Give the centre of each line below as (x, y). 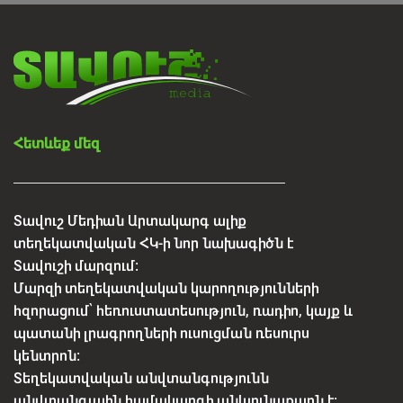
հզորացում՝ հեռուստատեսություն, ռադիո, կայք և (183, 310)
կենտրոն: (47, 355)
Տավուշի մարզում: (76, 265)
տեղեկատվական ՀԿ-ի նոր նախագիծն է (153, 243)
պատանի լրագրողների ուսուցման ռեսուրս (161, 333)
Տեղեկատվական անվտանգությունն (141, 378)
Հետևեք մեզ (57, 143)
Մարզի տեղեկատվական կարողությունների (166, 288)
